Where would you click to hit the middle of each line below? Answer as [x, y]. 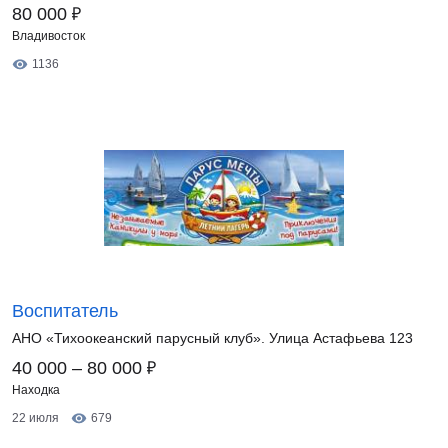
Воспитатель [65, 311]
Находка [36, 390]
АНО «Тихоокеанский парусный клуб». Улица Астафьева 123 [212, 338]
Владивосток [48, 36]
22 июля [35, 418]
